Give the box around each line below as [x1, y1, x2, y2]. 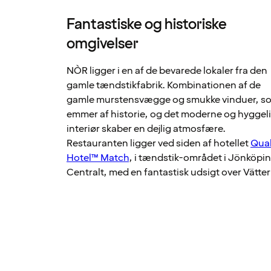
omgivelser [67, 34, 139, 54]
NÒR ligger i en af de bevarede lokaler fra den [67, 64, 268, 78]
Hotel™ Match [67, 151, 129, 165]
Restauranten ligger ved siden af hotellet [67, 137, 251, 151]
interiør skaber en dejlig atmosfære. [67, 122, 226, 136]
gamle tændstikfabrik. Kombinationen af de [67, 79, 261, 93]
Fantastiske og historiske [67, 15, 227, 35]
